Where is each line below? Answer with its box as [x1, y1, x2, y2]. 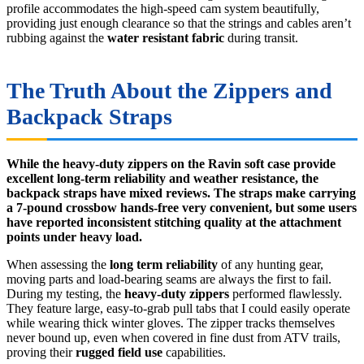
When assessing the [6, 258, 110, 272]
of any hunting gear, [218, 258, 323, 272]
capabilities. [162, 345, 226, 360]
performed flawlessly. [229, 287, 342, 301]
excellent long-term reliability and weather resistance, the [6, 171, 318, 186]
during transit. [224, 31, 298, 45]
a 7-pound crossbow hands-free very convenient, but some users [6, 201, 357, 215]
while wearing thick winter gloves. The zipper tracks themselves [6, 316, 335, 331]
